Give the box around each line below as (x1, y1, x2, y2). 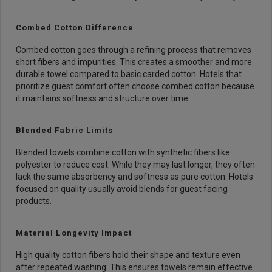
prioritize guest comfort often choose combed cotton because (16, 81, 254, 91)
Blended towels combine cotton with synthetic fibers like (16, 148, 230, 157)
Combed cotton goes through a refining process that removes (16, 45, 251, 55)
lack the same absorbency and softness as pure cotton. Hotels (16, 172, 253, 182)
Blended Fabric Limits (16, 126, 114, 135)
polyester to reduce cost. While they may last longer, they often (16, 160, 255, 169)
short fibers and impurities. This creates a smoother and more (16, 57, 252, 67)
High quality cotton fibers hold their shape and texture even (16, 250, 240, 260)
